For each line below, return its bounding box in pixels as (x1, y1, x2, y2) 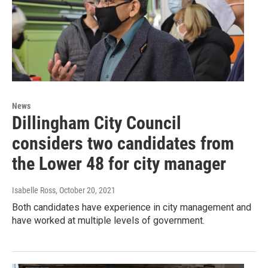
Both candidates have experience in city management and (12, 202, 251, 214)
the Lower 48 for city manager (12, 153, 226, 175)
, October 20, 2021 (56, 185, 115, 196)
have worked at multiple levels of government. (12, 215, 205, 227)
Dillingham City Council (12, 112, 181, 134)
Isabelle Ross (12, 185, 56, 196)
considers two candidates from (12, 133, 234, 154)
